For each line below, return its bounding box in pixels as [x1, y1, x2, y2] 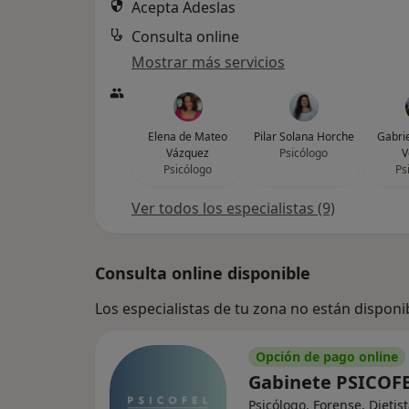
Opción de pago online [256, 348, 398, 365]
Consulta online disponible [95, 262, 310, 284]
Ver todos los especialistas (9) [131, 198, 335, 218]
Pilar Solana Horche [253, 129, 354, 144]
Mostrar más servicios [131, 52, 285, 72]
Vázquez [166, 145, 209, 161]
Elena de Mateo [148, 129, 227, 144]
